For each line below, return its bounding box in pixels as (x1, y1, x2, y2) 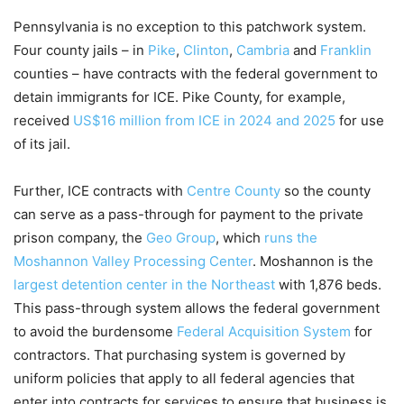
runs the (264, 229, 317, 247)
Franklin (320, 41, 372, 60)
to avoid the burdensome (14, 323, 177, 341)
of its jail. (14, 135, 70, 153)
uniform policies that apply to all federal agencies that (14, 370, 354, 388)
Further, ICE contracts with (14, 182, 187, 200)
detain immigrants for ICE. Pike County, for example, (14, 88, 345, 106)
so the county (280, 182, 371, 200)
